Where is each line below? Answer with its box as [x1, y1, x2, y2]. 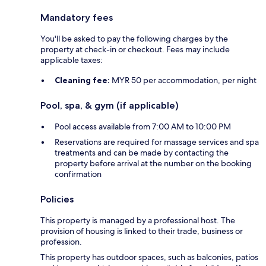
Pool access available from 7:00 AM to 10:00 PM [55, 121, 231, 132]
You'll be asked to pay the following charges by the [40, 33, 228, 45]
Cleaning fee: [55, 75, 110, 86]
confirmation [55, 169, 102, 180]
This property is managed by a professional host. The [40, 215, 235, 226]
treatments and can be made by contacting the [55, 147, 229, 159]
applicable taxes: [40, 55, 103, 66]
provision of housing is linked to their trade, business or [40, 226, 243, 237]
